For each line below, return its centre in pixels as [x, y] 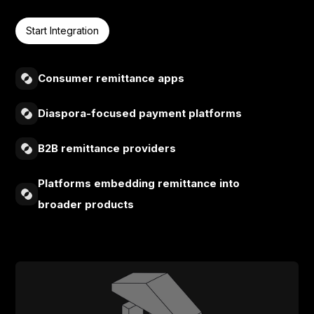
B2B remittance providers [107, 148]
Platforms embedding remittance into [139, 183]
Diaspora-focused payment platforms [140, 113]
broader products [86, 204]
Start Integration [63, 30]
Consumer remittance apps [111, 78]
